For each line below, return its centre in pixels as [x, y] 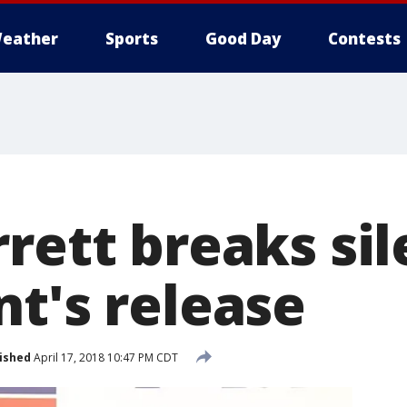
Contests [364, 39]
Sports [132, 39]
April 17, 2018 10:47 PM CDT [104, 357]
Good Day [243, 39]
